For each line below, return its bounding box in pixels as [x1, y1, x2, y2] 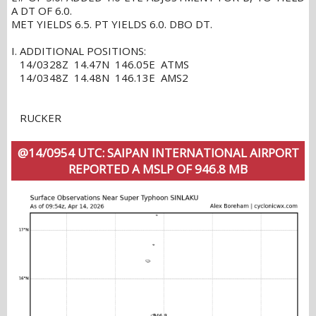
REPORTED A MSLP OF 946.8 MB [68, 160, 248, 177]
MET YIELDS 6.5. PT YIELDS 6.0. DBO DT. [11, 16, 212, 31]
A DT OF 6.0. [11, 3, 75, 18]
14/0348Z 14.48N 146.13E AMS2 [11, 70, 188, 85]
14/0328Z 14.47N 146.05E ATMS [11, 56, 189, 71]
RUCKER [11, 110, 61, 125]
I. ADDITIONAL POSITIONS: [11, 43, 146, 58]
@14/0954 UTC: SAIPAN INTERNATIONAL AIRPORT [17, 144, 299, 161]
